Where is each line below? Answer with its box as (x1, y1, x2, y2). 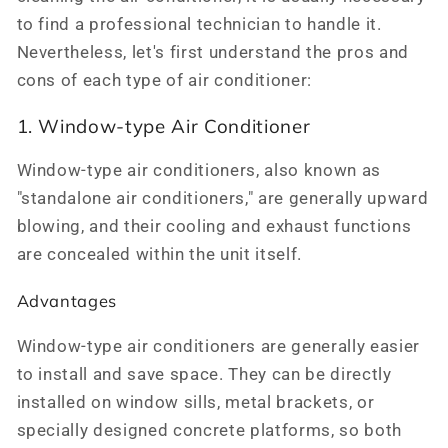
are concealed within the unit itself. (16, 244, 302, 264)
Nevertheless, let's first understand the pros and (16, 43, 409, 63)
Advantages (16, 290, 118, 312)
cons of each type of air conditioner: (16, 71, 312, 91)
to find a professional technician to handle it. (16, 15, 382, 35)
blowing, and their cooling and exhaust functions (16, 216, 412, 236)
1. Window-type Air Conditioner (16, 113, 311, 138)
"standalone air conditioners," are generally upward (16, 188, 429, 208)
